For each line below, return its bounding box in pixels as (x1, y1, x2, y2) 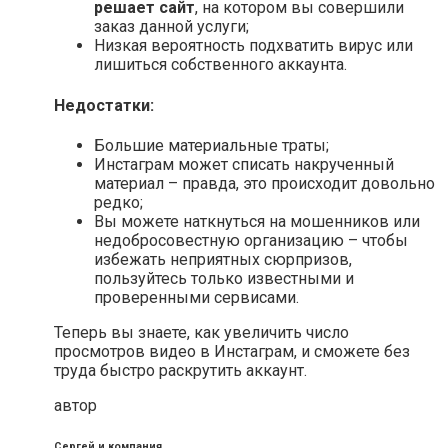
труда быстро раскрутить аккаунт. (54, 360, 307, 380)
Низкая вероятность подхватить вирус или (94, 36, 413, 56)
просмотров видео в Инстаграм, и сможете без (54, 341, 410, 361)
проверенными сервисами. (94, 287, 299, 307)
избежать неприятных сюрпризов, (94, 249, 352, 269)
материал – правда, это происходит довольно (94, 173, 435, 193)
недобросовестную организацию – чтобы (94, 230, 408, 250)
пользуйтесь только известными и (94, 268, 354, 288)
